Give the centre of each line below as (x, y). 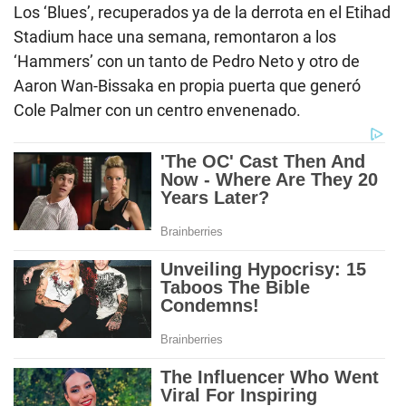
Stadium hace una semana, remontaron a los (175, 37)
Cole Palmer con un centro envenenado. (157, 111)
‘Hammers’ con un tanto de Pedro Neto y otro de (187, 62)
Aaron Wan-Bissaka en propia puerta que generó (187, 86)
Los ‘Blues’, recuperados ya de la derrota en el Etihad (202, 13)
